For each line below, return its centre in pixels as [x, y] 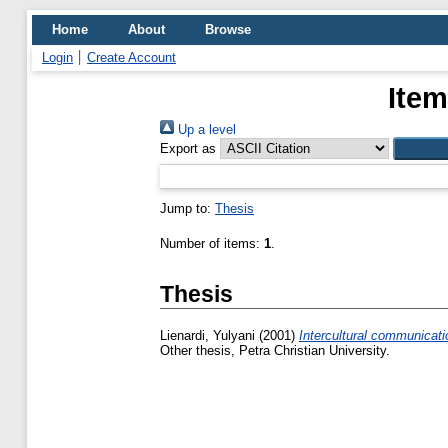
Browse [228, 29]
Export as [188, 148]
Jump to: [187, 208]
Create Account [131, 57]
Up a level [205, 129]
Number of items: [212, 243]
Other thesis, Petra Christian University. [275, 351]
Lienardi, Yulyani [207, 336]
